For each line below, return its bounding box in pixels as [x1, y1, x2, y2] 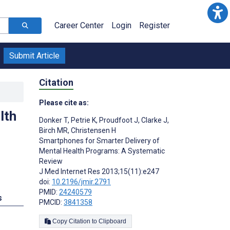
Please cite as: [39, 98, 89, 107]
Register [139, 21, 170, 30]
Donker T [39, 116, 68, 124]
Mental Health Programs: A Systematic [39, 146, 165, 155]
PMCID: [39, 198, 64, 206]
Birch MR [39, 126, 68, 135]
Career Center [54, 21, 104, 30]
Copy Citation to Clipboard [99, 217, 126, 225]
